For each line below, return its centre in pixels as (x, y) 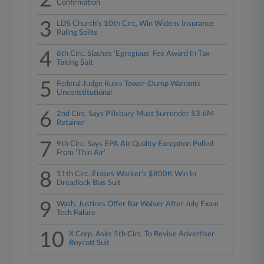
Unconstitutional (85, 93)
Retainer (71, 123)
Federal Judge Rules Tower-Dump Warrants (129, 84)
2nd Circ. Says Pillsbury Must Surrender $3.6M (136, 114)
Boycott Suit (90, 243)
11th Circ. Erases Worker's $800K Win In (127, 174)
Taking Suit (75, 63)
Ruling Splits (77, 33)
